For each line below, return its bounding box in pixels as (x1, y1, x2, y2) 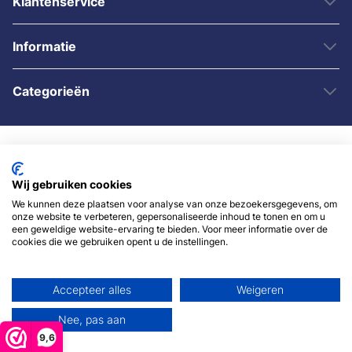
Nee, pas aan (58, 313, 126, 326)
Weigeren (236, 284, 284, 296)
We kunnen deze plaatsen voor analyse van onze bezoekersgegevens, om (12, 198, 337, 210)
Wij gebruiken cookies (12, 178, 132, 191)
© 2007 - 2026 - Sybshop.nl (103, 215, 249, 229)
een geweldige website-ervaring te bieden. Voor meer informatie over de (12, 223, 328, 235)
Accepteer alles (53, 284, 131, 296)
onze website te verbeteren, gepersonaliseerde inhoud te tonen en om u (12, 211, 325, 222)
